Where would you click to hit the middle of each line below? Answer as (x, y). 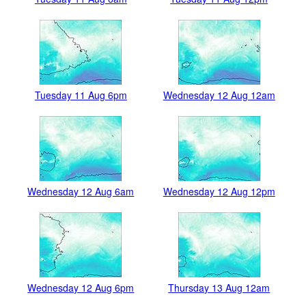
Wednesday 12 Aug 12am (219, 95)
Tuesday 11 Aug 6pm (81, 95)
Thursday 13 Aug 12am (219, 288)
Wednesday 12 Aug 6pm (81, 288)
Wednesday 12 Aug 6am (81, 192)
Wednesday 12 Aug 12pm (219, 192)
